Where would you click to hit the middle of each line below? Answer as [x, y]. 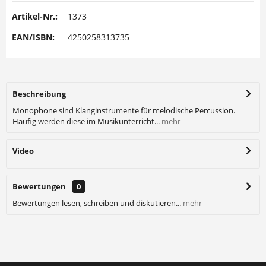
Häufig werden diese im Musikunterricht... [86, 121]
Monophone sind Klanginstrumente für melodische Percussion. [124, 110]
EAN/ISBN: [33, 37]
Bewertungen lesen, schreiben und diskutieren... [97, 203]
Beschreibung [39, 94]
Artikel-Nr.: [35, 16]
